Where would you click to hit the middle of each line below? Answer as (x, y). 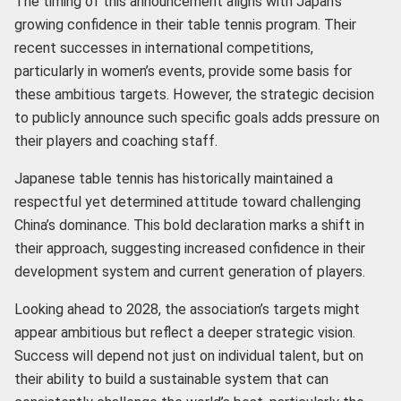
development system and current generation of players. (190, 271)
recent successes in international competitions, (164, 47)
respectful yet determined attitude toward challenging (188, 201)
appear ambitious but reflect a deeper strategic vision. (185, 333)
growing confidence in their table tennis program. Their (186, 24)
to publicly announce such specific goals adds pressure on (197, 117)
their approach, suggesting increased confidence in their (190, 248)
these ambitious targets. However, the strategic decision (195, 94)
